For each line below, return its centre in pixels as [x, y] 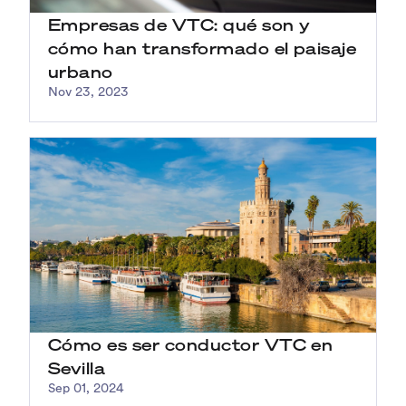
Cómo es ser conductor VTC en [191, 344]
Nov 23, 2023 [88, 93]
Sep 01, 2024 [86, 389]
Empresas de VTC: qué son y [179, 25]
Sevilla [77, 367]
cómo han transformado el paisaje [203, 48]
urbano [81, 72]
